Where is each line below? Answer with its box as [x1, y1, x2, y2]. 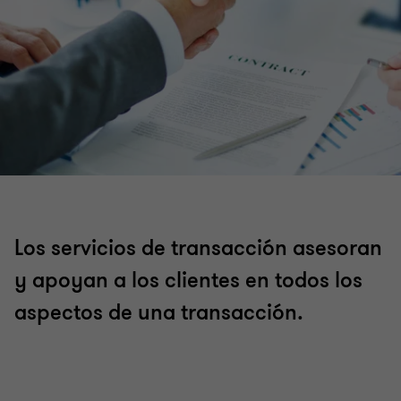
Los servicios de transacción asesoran [14, 235, 382, 262]
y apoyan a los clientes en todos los [14, 267, 363, 294]
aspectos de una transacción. [14, 299, 303, 327]
